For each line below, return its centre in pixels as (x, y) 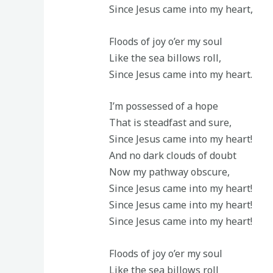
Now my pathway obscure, (169, 172)
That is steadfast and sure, (170, 123)
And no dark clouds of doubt (172, 156)
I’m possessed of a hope (163, 106)
